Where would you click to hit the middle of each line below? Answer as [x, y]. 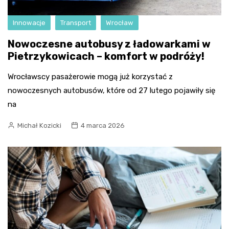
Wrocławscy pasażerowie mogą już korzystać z [90, 77]
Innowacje [29, 23]
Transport [76, 23]
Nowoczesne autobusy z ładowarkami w [109, 44]
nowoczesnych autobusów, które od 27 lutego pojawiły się [111, 90]
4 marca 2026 [103, 125]
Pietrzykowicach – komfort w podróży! [106, 56]
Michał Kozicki [39, 125]
